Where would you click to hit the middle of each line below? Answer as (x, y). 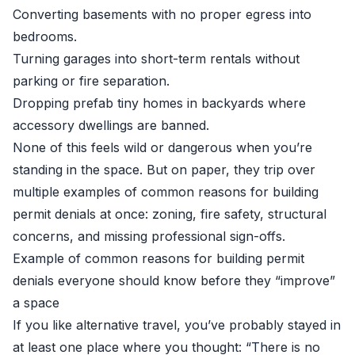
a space (36, 303)
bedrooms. (45, 36)
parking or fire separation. (91, 81)
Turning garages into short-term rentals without (156, 59)
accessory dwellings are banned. (111, 125)
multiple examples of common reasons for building (166, 192)
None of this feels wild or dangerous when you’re (162, 147)
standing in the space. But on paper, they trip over (164, 170)
